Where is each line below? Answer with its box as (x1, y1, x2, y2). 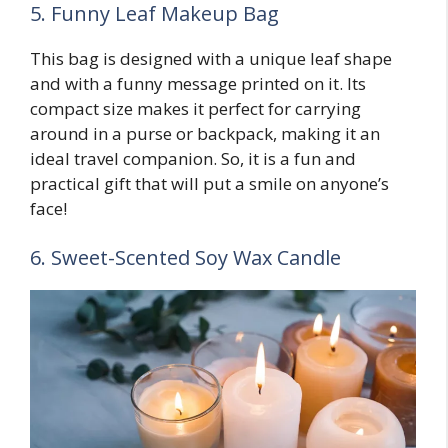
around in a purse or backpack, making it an (30, 121, 380, 145)
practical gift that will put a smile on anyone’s (30, 171, 389, 195)
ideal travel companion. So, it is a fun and (30, 146, 356, 170)
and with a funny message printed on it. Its (30, 71, 366, 95)
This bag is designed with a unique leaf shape (30, 46, 392, 70)
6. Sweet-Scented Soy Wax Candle (30, 244, 341, 272)
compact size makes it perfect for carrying (30, 96, 361, 120)
